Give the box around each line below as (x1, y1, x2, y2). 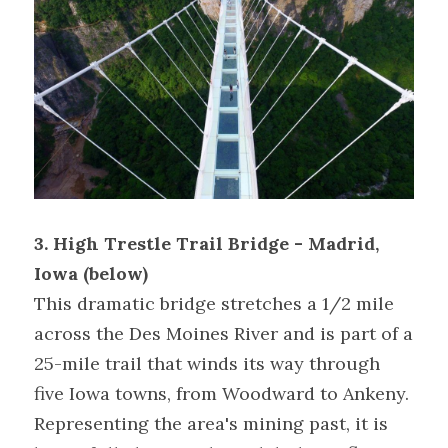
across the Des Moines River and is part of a (34, 322, 413, 346)
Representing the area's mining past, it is (34, 412, 388, 436)
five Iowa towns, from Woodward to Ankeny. (34, 382, 409, 406)
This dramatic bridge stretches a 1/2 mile (34, 292, 394, 316)
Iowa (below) (34, 262, 153, 286)
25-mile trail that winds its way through (34, 352, 380, 376)
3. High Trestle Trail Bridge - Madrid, (34, 232, 379, 256)
